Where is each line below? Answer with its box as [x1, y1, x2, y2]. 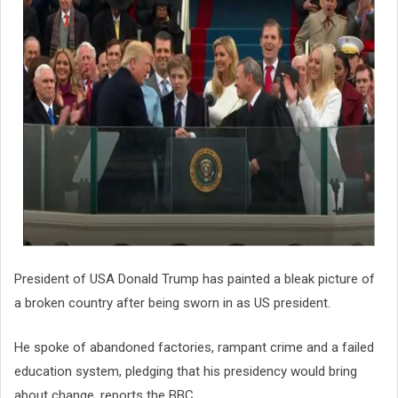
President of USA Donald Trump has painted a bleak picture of [14, 271, 375, 288]
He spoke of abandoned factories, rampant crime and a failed [14, 338, 374, 355]
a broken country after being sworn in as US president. [14, 295, 330, 312]
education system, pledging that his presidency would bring [14, 362, 357, 379]
